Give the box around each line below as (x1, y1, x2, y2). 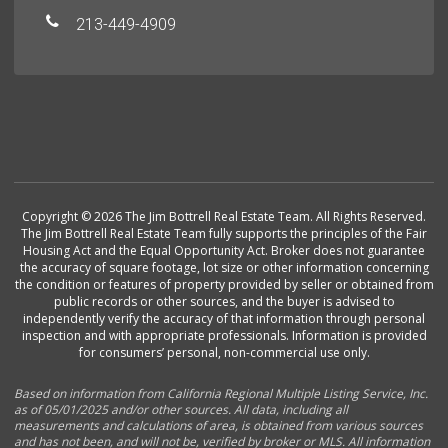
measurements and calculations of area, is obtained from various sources (14, 417, 424, 435)
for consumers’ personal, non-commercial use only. (78, 344, 370, 362)
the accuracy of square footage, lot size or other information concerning (19, 259, 429, 277)
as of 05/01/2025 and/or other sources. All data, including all (14, 401, 349, 419)
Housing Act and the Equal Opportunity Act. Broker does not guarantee (23, 242, 425, 260)
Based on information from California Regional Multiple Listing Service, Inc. (14, 385, 429, 403)
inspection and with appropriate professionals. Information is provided (21, 327, 427, 345)
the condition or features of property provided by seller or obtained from (14, 276, 434, 294)
